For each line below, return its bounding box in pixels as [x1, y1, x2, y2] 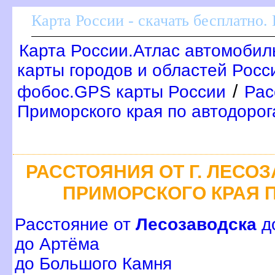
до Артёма [15, 234, 99, 254]
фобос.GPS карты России [17, 82, 226, 101]
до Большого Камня [15, 254, 172, 274]
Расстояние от [15, 215, 136, 234]
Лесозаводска [136, 215, 257, 234]
